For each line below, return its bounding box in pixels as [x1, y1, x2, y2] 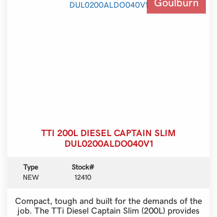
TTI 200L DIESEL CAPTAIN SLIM [41, 126, 176, 139]
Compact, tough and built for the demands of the [15, 194, 202, 207]
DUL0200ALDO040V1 [64, 137, 153, 150]
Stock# [71, 162, 94, 172]
